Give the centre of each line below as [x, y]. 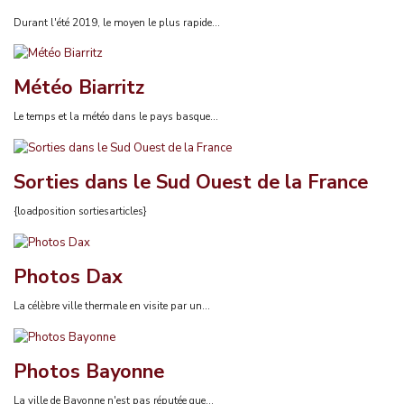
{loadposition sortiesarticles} [80, 211]
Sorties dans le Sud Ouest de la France [191, 183]
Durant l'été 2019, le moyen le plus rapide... [117, 22]
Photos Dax [68, 276]
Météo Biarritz [79, 88]
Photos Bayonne [89, 371]
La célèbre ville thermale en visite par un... [112, 306]
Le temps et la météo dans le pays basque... [116, 117]
